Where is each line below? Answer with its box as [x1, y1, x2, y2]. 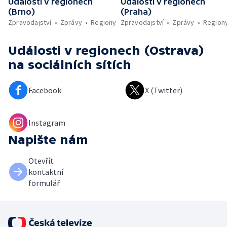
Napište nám [8, 133, 88, 147]
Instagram [28, 118, 65, 128]
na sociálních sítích [8, 58, 131, 72]
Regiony [91, 18, 117, 27]
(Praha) [120, 7, 152, 17]
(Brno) [8, 7, 35, 17]
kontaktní [28, 167, 63, 177]
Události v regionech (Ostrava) [8, 44, 204, 58]
